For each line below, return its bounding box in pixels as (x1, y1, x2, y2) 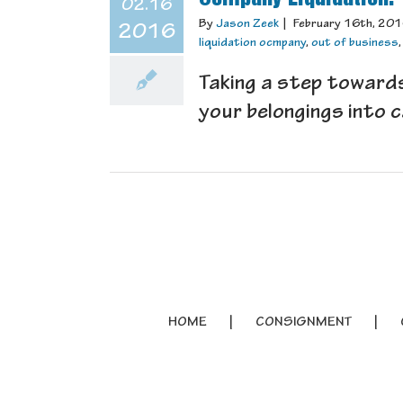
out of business (311, 37, 399, 50)
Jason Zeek (216, 18, 279, 31)
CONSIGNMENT (255, 316, 352, 331)
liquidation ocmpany (199, 37, 306, 50)
